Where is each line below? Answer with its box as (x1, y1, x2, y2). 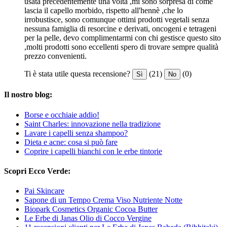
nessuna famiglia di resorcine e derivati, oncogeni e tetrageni (24, 24, 216, 33)
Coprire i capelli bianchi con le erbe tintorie (24, 146, 162, 156)
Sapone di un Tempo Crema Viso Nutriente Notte (24, 196, 182, 205)
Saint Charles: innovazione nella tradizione (24, 119, 161, 128)
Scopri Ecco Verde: (4, 166, 70, 175)
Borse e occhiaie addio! (24, 110, 99, 119)
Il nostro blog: (4, 90, 52, 99)
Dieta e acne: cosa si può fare (24, 137, 118, 146)
